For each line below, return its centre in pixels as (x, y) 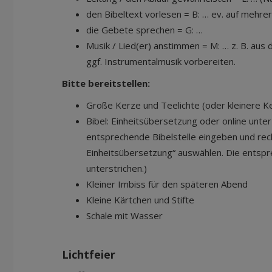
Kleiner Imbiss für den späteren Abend (167, 184)
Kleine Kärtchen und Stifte (140, 200)
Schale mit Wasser (124, 216)
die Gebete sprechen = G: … (144, 30)
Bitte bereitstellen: (106, 83)
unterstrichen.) (117, 168)
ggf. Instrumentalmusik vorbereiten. (161, 61)
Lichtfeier (89, 254)
